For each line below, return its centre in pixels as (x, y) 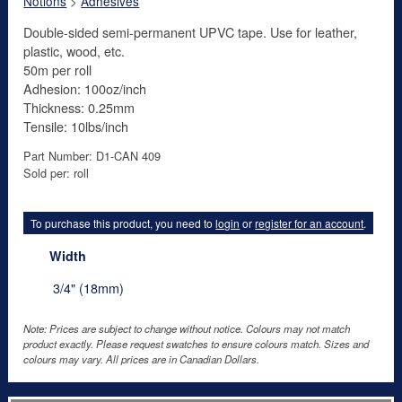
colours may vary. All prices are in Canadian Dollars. (142, 358)
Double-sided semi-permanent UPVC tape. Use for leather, (191, 31)
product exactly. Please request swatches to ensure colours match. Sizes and (197, 343)
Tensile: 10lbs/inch (76, 126)
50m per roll (58, 69)
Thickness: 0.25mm (79, 107)
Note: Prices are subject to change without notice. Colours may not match (187, 328)
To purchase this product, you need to (123, 223)
